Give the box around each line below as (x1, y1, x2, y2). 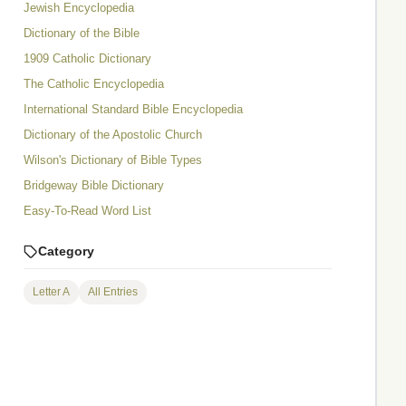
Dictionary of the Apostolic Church (24, 128, 202, 142)
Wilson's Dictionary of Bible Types (24, 153, 202, 168)
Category (38, 244, 94, 259)
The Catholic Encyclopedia (24, 77, 164, 92)
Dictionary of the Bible (24, 26, 140, 41)
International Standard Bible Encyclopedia (24, 102, 243, 117)
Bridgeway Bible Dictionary (24, 179, 164, 193)
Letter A (33, 285, 70, 299)
